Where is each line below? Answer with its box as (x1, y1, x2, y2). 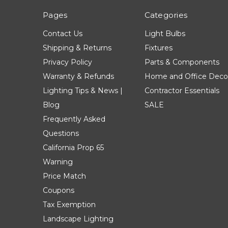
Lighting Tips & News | (43, 86, 123, 96)
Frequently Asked (43, 115, 105, 124)
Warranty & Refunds (43, 72, 114, 81)
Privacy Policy (43, 58, 92, 67)
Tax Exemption (43, 200, 96, 210)
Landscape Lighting (43, 214, 113, 224)
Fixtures (144, 43, 173, 53)
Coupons (43, 186, 74, 195)
